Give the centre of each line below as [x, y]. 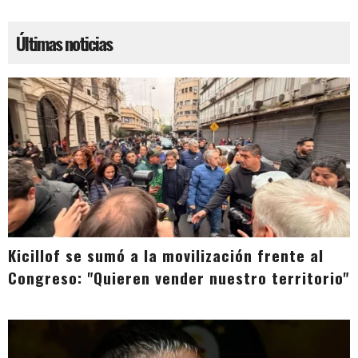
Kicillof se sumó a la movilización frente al [166, 255]
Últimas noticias [64, 42]
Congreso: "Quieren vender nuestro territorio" [179, 277]
